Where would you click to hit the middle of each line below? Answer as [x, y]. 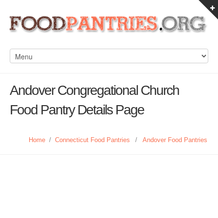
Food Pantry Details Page [77, 110]
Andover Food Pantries [175, 140]
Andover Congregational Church [94, 90]
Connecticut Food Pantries [92, 140]
